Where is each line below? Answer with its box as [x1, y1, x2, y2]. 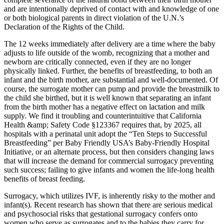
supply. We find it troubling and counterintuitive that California [4, 111, 201, 120]
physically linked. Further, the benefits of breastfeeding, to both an [4, 66, 212, 75]
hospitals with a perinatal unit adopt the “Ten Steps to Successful [4, 129, 207, 138]
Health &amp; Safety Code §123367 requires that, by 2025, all [4, 120, 201, 129]
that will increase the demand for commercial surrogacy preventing [4, 156, 213, 165]
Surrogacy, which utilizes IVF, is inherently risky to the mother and [4, 191, 215, 200]
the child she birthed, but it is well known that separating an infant [4, 93, 211, 102]
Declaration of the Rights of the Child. [4, 22, 124, 31]
